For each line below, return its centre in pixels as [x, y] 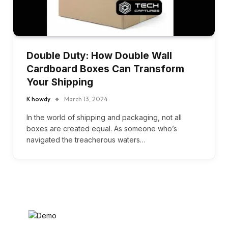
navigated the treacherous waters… [86, 139]
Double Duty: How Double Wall [99, 55]
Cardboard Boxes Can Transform [105, 69]
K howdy [38, 99]
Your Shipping [60, 82]
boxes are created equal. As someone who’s [102, 128]
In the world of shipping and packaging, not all [104, 117]
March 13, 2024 [86, 99]
